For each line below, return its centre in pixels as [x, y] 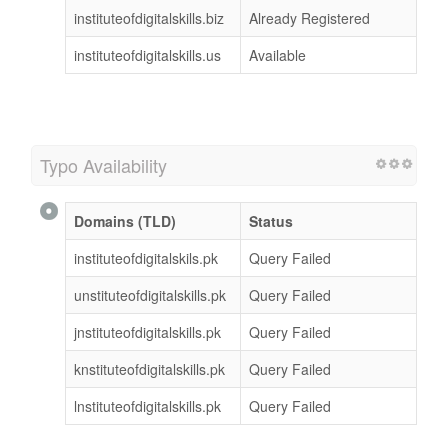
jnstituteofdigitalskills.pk [147, 332]
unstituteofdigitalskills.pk [150, 295]
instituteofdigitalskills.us [147, 55]
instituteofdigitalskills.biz [149, 18]
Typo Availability [103, 165]
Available [277, 55]
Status [271, 221]
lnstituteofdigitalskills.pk [147, 406]
